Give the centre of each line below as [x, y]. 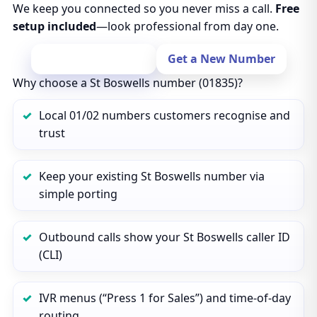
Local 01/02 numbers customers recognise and [164, 115]
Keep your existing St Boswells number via [151, 176]
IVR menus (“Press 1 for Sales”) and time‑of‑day [165, 298]
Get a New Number [221, 59]
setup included [54, 26]
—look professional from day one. [187, 26]
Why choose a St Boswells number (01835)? [127, 83]
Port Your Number [93, 59]
